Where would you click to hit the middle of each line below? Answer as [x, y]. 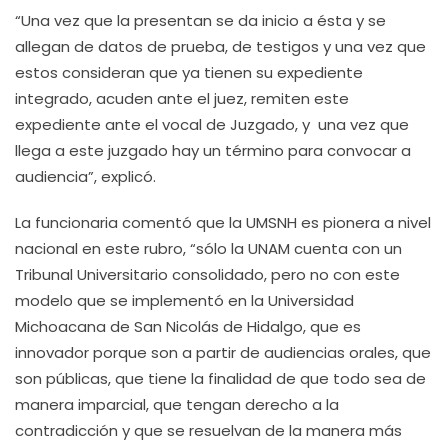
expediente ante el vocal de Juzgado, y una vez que [212, 124]
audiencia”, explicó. [87, 176]
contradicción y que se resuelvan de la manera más [208, 430]
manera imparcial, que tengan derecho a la [177, 404]
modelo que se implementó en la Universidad [184, 300]
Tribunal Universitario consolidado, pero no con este [207, 274]
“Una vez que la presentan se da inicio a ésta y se [200, 20]
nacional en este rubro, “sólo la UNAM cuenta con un [208, 248]
